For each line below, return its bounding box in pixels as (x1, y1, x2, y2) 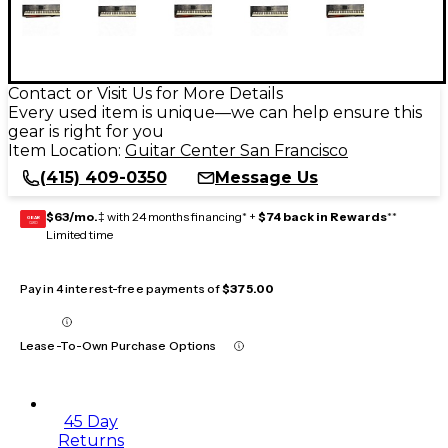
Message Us (215, 167, 318, 187)
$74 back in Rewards (258, 208, 387, 224)
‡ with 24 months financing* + (98, 208, 258, 224)
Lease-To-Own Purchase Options (20, 337, 217, 353)
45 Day (64, 411, 118, 431)
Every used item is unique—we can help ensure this (8, 102, 422, 122)
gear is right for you (8, 121, 164, 141)
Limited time (46, 226, 113, 242)
